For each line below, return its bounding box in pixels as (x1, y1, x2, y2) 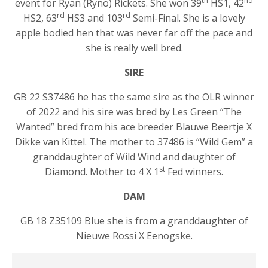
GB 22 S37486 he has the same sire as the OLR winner (14, 90, 254, 104)
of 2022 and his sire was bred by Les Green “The (26, 105, 242, 119)
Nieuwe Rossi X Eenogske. (75, 229, 193, 243)
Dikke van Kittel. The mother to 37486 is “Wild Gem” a (15, 135, 253, 149)
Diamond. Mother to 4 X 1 (45, 165, 159, 179)
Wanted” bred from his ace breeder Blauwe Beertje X (16, 120, 252, 134)
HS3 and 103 (64, 11, 123, 25)
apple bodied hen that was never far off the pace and (16, 26, 252, 40)
